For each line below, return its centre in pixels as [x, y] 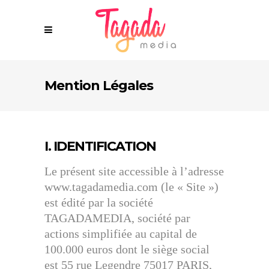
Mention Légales [99, 86]
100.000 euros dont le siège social [127, 249]
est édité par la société [99, 202]
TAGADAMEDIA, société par [117, 218]
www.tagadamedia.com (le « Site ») [131, 187]
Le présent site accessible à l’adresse [134, 171]
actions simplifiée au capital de [121, 234]
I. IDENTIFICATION [100, 146]
